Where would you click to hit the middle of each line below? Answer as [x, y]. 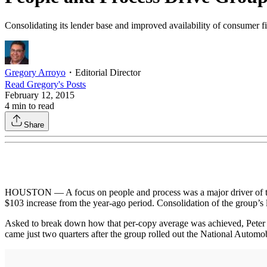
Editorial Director [108, 72]
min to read [32, 105]
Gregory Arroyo [35, 72]
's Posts [72, 84]
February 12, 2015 [40, 95]
